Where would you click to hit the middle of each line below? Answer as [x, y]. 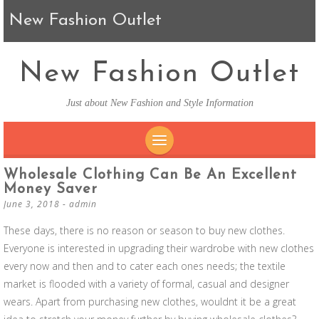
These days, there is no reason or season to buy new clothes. [144, 230]
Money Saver [51, 189]
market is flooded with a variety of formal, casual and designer [146, 284]
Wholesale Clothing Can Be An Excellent [150, 175]
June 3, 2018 [32, 204]
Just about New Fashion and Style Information [159, 103]
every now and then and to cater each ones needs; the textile [145, 266]
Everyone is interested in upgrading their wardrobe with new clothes [159, 248]
